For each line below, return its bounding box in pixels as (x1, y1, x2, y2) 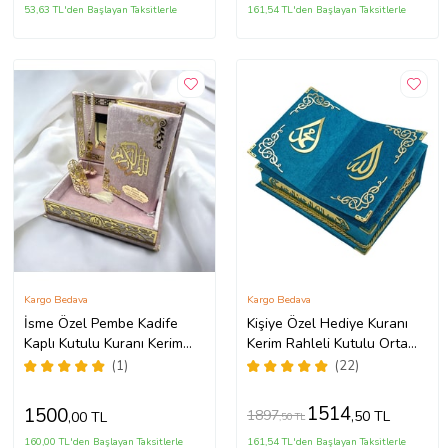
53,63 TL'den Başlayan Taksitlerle (23, 3, 177, 18)
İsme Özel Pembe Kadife (23, 313, 178, 333)
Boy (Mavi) (246, 353, 313, 373)
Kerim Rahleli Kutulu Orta (246, 333, 408, 353)
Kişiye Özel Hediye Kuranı (246, 313, 408, 333)
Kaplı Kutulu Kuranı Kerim (23, 333, 183, 353)
